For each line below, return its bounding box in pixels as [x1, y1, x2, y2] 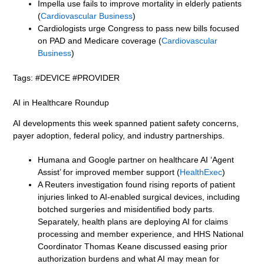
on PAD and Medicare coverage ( [38, 35, 162, 45]
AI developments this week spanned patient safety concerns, [13, 118, 239, 128]
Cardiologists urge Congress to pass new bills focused [38, 23, 240, 33]
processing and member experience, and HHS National [38, 229, 244, 239]
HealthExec [180, 167, 223, 177]
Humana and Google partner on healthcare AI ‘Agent [38, 154, 235, 164]
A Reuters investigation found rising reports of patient [38, 179, 236, 189]
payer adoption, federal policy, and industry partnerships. [13, 130, 225, 140]
